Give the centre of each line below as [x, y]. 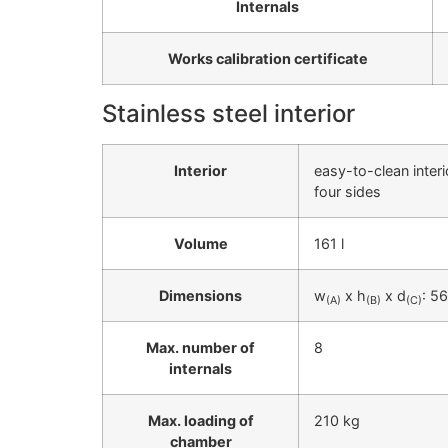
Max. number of [200, 348]
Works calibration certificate [267, 59]
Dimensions [200, 296]
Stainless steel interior [228, 114]
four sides [347, 192]
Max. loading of [200, 421]
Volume [200, 244]
